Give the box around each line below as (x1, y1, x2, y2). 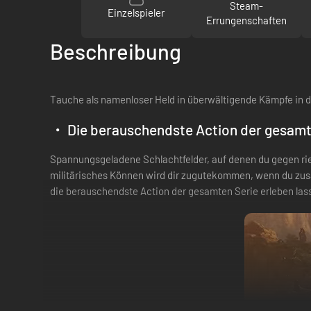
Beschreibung (50, 37, 181, 64)
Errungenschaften (205, 13, 287, 26)
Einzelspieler (108, 6, 165, 19)
